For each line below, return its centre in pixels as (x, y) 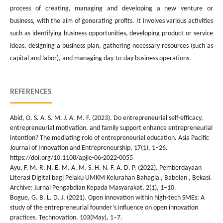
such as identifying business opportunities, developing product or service (111, 33)
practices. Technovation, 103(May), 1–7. (66, 218)
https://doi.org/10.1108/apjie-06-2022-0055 (71, 158)
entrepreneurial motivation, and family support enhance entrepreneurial (111, 128)
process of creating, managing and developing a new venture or (111, 8)
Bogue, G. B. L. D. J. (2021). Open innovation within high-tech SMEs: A (107, 198)
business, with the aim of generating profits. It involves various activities (111, 21)
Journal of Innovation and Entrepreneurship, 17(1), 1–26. (89, 148)
